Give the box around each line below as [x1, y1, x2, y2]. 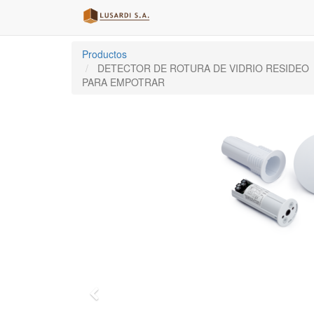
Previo [98, 286, 138, 306]
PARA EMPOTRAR [82, 75, 165, 89]
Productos [82, 47, 127, 61]
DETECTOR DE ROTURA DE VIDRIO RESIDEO [97, 61, 309, 75]
